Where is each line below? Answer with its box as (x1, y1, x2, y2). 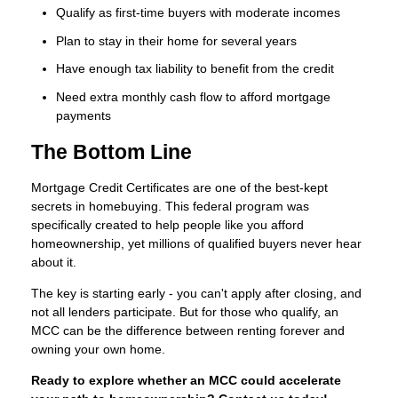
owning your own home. (31, 342, 165, 357)
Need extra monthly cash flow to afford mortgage (56, 89, 330, 104)
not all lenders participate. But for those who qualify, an (31, 305, 338, 320)
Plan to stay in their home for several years (56, 33, 297, 48)
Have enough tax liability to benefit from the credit (56, 61, 334, 76)
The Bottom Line (31, 140, 192, 163)
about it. (31, 255, 76, 270)
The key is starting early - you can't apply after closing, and (31, 286, 362, 301)
